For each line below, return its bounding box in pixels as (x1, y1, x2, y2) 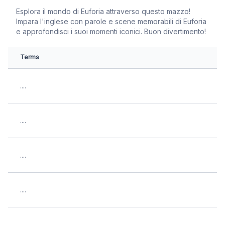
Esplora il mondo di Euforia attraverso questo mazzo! (16, 7, 190, 16)
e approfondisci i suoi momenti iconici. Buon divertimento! (16, 27, 206, 36)
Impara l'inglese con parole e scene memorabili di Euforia (16, 17, 206, 26)
